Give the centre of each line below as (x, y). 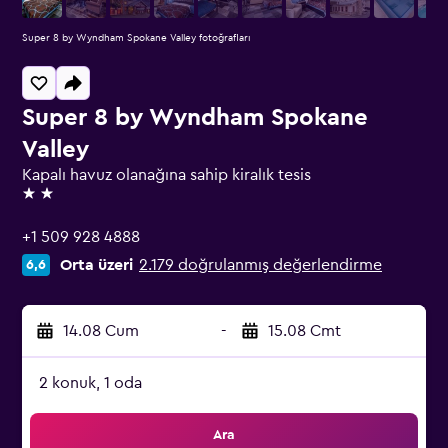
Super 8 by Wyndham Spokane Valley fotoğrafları (136, 38)
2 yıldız (46, 202)
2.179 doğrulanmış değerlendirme (260, 265)
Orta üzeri (96, 265)
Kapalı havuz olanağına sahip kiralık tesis (166, 175)
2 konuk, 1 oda (90, 383)
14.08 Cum (101, 331)
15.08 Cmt (304, 331)
